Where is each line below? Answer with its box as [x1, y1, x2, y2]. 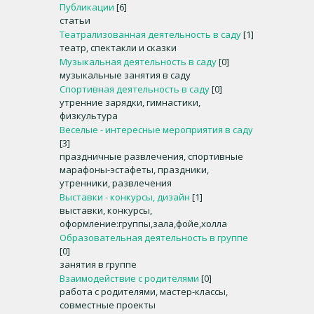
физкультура [60, 109, 118, 122]
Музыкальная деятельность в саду [60, 55, 217, 68]
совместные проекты [60, 299, 156, 311]
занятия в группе [60, 258, 137, 271]
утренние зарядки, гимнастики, [60, 96, 200, 109]
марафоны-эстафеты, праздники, [60, 163, 209, 176]
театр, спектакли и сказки [60, 41, 177, 54]
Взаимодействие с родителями [60, 272, 199, 285]
